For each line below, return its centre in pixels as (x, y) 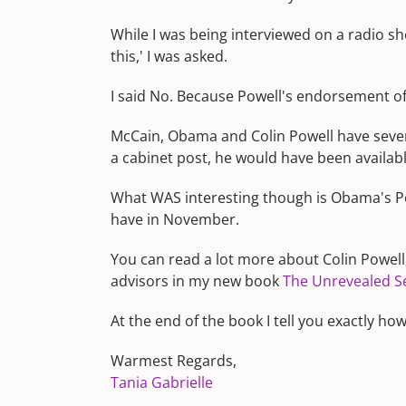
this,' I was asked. (169, 56)
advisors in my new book (197, 281)
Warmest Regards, (174, 361)
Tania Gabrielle (162, 382)
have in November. (175, 219)
